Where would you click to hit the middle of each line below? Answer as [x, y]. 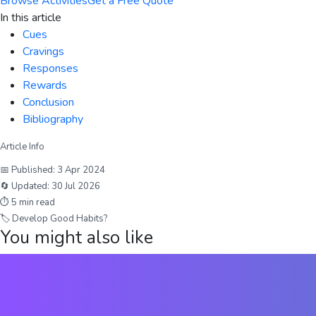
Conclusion [48, 102]
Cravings [43, 51]
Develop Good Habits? [60, 219]
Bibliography [53, 119]
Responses [50, 68]
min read [36, 202]
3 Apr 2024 [81, 170]
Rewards [45, 85]
